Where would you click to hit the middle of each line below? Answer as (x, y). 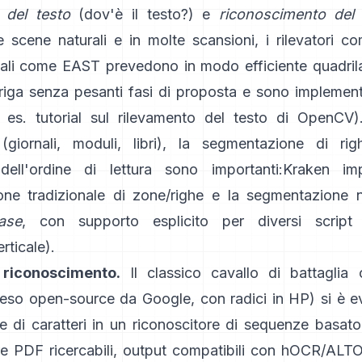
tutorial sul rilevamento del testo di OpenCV (195, 118)
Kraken (306, 169)
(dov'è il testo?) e (144, 14)
